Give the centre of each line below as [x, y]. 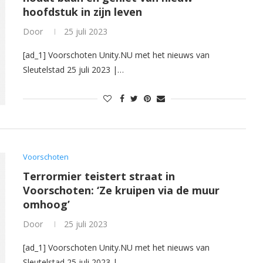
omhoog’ [46, 204]
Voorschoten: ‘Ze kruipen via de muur [121, 190]
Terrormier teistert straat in [99, 176]
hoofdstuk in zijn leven [82, 12]
